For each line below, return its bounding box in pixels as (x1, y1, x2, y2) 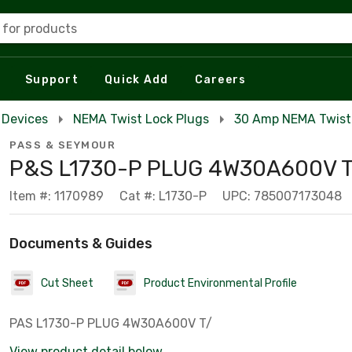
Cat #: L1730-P (119, 189, 207, 203)
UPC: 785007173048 (222, 189, 342, 203)
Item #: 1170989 (9, 189, 104, 203)
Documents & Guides (9, 235, 152, 252)
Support (25, 72, 79, 86)
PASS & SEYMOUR (9, 139, 115, 151)
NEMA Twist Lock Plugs (73, 112, 209, 126)
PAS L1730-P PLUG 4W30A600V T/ (9, 316, 212, 331)
